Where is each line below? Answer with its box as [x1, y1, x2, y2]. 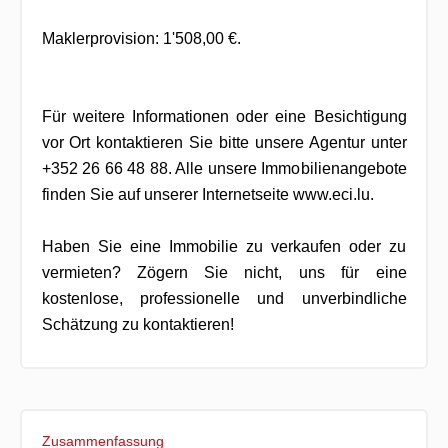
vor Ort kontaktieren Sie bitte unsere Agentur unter [41, 133, 407, 151]
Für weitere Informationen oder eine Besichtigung [41, 107, 407, 125]
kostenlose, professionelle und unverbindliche [41, 289, 407, 307]
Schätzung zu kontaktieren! [41, 315, 234, 333]
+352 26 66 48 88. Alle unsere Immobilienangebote [41, 159, 407, 177]
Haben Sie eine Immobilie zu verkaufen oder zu [41, 237, 407, 255]
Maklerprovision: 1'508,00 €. [41, 29, 241, 47]
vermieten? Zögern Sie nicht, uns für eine [41, 263, 407, 281]
